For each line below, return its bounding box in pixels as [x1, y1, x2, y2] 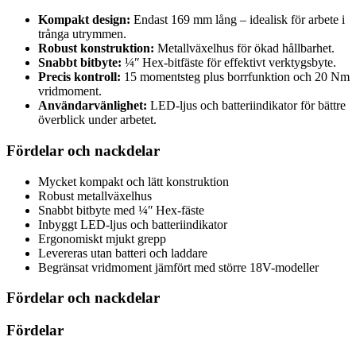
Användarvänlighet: [38, 99, 147, 113]
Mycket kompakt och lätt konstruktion [38, 174, 229, 188]
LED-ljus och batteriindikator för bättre [147, 99, 346, 113]
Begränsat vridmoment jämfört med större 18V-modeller [38, 260, 319, 274]
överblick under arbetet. [38, 113, 157, 127]
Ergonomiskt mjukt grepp [38, 231, 166, 246]
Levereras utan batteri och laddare [38, 246, 207, 260]
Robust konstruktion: [38, 41, 154, 56]
